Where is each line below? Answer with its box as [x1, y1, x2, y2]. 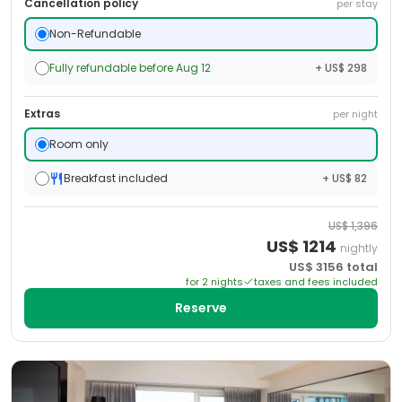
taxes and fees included [254, 275, 378, 289]
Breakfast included [64, 170, 168, 186]
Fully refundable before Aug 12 [49, 60, 211, 75]
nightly [340, 240, 378, 256]
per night [333, 107, 378, 121]
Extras [24, 106, 60, 121]
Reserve [175, 299, 227, 317]
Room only [49, 136, 109, 152]
